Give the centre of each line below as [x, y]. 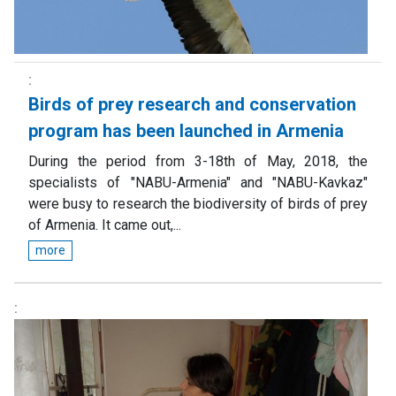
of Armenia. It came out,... [105, 225]
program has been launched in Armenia [186, 130]
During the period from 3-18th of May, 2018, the [198, 161]
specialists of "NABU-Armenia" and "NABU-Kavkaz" [198, 182]
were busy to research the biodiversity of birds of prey [198, 203]
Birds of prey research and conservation [192, 104]
